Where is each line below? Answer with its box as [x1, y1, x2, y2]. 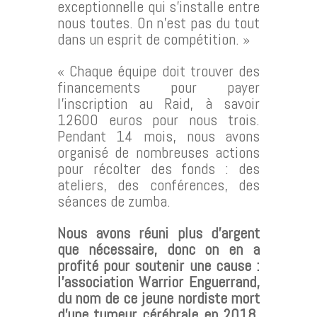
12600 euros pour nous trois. [57, 109, 260, 129]
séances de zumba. [57, 190, 171, 211]
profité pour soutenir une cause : [57, 255, 260, 275]
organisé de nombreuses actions [57, 142, 260, 162]
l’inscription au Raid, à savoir [57, 93, 260, 113]
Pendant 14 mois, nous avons [57, 125, 260, 146]
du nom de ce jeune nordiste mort [57, 287, 260, 308]
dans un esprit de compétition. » [57, 28, 250, 49]
